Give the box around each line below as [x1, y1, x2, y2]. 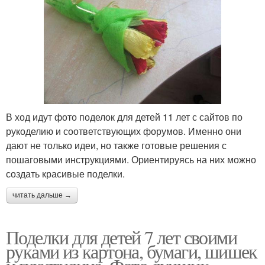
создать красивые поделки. [6, 167, 125, 181]
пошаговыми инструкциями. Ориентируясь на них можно [6, 153, 256, 167]
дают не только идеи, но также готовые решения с [6, 138, 227, 153]
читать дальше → [12, 191, 72, 200]
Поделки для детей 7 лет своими [6, 224, 237, 250]
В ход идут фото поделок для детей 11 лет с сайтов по [6, 110, 243, 124]
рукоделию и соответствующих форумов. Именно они [6, 124, 241, 138]
